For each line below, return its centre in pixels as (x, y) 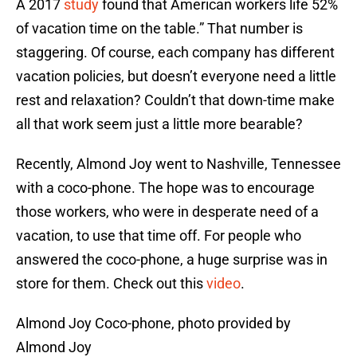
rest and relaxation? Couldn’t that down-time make (175, 100)
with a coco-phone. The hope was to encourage (165, 188)
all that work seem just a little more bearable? (159, 124)
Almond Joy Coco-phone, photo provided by (153, 324)
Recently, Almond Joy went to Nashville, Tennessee (178, 164)
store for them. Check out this (111, 284)
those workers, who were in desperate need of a (167, 212)
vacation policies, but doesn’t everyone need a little (176, 76)
